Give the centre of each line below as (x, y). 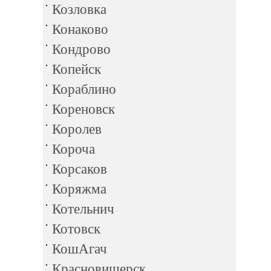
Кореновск (83, 109)
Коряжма (79, 189)
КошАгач (80, 249)
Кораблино (84, 89)
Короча (73, 149)
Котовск (76, 229)
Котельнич (83, 209)
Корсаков (80, 169)
